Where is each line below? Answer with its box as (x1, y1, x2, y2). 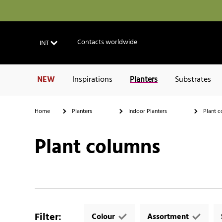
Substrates (175, 73, 211, 87)
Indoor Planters (128, 106, 167, 116)
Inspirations (72, 73, 112, 87)
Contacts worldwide (77, 37, 137, 49)
